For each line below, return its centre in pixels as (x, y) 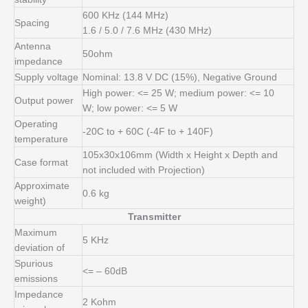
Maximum (36, 233)
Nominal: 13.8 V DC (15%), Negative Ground (180, 77)
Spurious (34, 264)
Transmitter (154, 217)
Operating (36, 124)
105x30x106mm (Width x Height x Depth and (180, 155)
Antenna (33, 46)
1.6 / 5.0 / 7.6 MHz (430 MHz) (147, 31)
